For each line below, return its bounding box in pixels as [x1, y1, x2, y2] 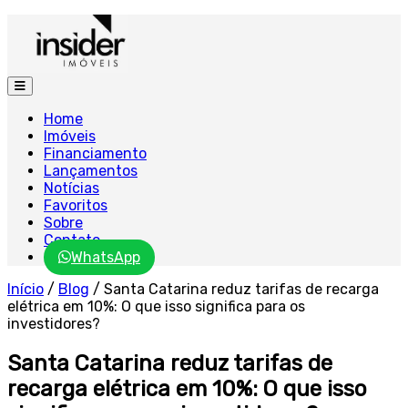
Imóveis [44, 127, 96, 145]
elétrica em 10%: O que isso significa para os [7, 298, 305, 315]
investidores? [7, 315, 100, 332]
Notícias [44, 179, 99, 197]
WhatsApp [71, 249, 140, 266]
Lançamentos [44, 162, 138, 179]
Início [7, 280, 44, 298]
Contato [44, 231, 100, 249]
